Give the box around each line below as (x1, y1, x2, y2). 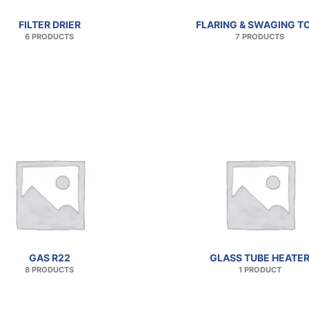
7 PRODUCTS (235, 32, 284, 42)
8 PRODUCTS (25, 266, 74, 275)
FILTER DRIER (18, 19, 81, 31)
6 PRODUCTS (25, 32, 74, 42)
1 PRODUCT (238, 266, 281, 275)
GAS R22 (28, 252, 70, 264)
